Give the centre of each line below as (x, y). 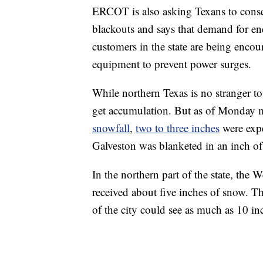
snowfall (111, 128)
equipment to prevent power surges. (172, 64)
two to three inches (178, 128)
